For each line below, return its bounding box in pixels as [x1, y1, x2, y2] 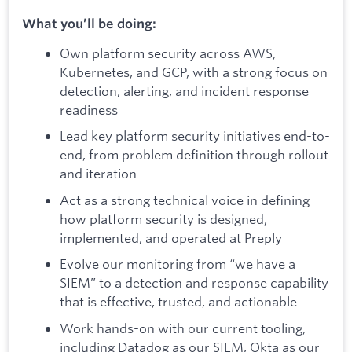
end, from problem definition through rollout [60, 146, 328, 163]
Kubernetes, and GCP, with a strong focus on [60, 63, 328, 80]
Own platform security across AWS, [60, 44, 276, 61]
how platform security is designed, [60, 210, 267, 227]
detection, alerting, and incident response [60, 82, 309, 99]
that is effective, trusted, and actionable [60, 293, 297, 310]
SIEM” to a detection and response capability [60, 274, 328, 291]
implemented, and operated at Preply [60, 229, 282, 246]
